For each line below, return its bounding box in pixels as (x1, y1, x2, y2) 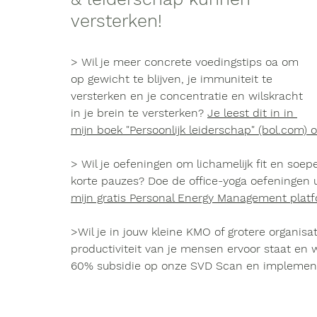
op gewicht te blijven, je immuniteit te (71, 72, 276, 86)
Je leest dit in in (207, 106, 297, 120)
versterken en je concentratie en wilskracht (71, 89, 306, 103)
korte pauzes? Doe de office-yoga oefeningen (71, 174, 313, 188)
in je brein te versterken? (71, 106, 207, 120)
